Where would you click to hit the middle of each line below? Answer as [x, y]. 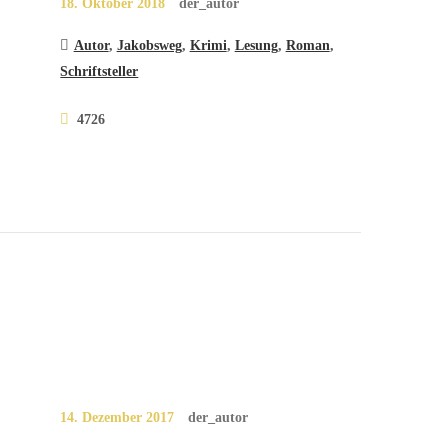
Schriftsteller [99, 71]
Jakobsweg [149, 45]
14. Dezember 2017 [117, 416]
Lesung [256, 45]
